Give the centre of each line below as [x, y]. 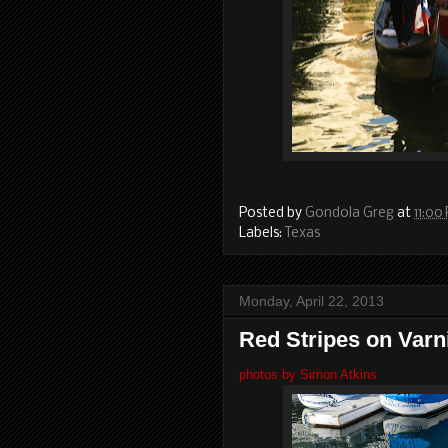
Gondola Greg [349, 213]
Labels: [262, 233]
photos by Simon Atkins [308, 374]
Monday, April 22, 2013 [311, 301]
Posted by [272, 213]
